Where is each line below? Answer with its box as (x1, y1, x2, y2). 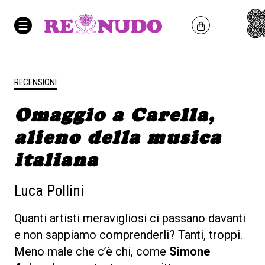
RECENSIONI (14, 77, 57, 88)
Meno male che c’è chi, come (14, 244, 169, 258)
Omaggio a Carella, (14, 104, 215, 126)
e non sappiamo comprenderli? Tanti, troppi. (14, 227, 243, 242)
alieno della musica (14, 126, 221, 148)
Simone (169, 244, 210, 258)
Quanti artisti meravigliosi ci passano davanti (14, 211, 245, 225)
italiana (14, 148, 98, 171)
